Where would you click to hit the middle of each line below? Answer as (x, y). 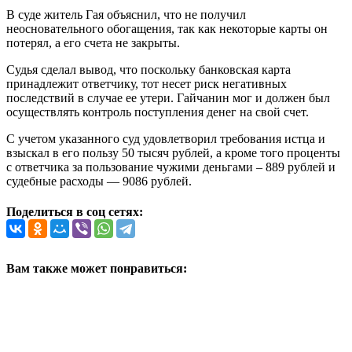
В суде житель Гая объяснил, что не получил (126, 14)
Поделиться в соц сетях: (75, 212)
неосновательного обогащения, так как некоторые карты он (167, 28)
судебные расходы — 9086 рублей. (99, 181)
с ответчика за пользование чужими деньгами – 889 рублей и (171, 167)
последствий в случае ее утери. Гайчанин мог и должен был (168, 97)
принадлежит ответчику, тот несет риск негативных (147, 83)
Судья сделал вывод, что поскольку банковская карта (148, 69)
